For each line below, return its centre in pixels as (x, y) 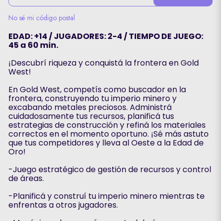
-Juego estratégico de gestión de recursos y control (110, 169)
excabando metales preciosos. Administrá (90, 107)
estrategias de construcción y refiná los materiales (107, 125)
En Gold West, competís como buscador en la (97, 90)
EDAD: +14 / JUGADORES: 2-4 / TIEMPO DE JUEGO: (106, 36)
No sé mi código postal (41, 18)
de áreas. (26, 178)
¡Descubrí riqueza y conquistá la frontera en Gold (103, 63)
